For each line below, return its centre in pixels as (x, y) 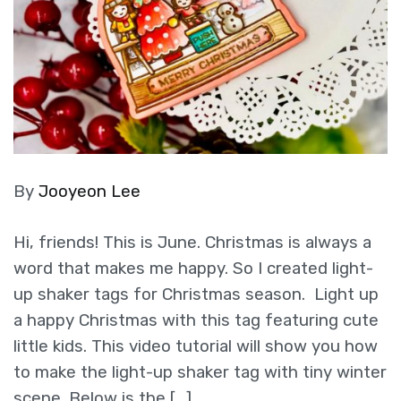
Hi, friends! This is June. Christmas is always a (192, 242)
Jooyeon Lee (90, 191)
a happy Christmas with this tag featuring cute (196, 320)
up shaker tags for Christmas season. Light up (196, 294)
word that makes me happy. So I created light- (193, 268)
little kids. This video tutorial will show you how (196, 346)
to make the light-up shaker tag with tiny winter (200, 372)
